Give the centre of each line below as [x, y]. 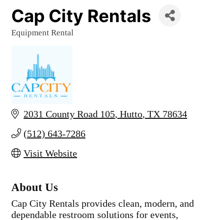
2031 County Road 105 [69, 114]
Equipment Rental [42, 33]
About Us [35, 187]
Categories [31, 39]
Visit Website [50, 153]
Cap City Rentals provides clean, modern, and [103, 203]
